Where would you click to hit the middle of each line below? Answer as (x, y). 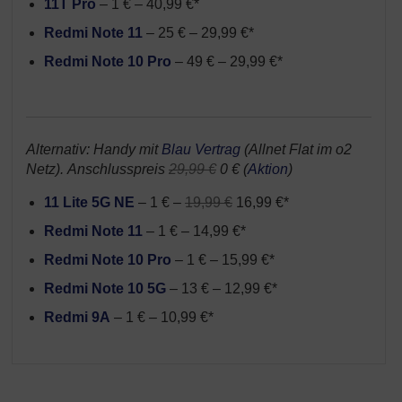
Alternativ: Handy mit (94, 149)
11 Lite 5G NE (89, 202)
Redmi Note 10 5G (105, 288)
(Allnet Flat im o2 (296, 149)
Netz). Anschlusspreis (97, 169)
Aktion (268, 169)
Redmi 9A (77, 317)
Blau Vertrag (201, 149)
